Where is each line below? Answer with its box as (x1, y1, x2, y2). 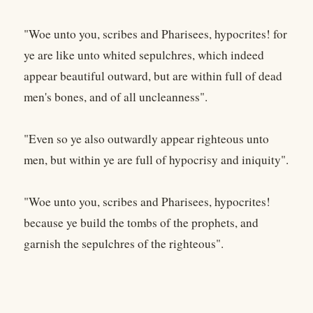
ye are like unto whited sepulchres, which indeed (24, 47, 264, 64)
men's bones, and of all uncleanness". (24, 89, 208, 105)
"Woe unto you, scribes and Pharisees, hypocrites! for (24, 26, 287, 43)
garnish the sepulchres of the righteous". (24, 235, 224, 252)
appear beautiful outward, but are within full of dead (24, 68, 282, 85)
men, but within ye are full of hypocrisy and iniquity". (24, 152, 289, 168)
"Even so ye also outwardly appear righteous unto (24, 131, 269, 147)
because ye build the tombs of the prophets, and (24, 214, 259, 231)
